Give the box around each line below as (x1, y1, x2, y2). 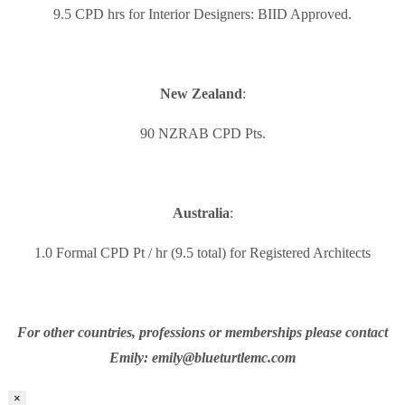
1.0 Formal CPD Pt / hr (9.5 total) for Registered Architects (34, 245, 371, 261)
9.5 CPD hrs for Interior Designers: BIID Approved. (53, 6, 352, 23)
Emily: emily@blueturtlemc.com (109, 350, 296, 366)
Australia (172, 205, 230, 221)
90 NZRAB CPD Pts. (139, 126, 266, 142)
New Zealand (159, 86, 242, 102)
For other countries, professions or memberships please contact (17, 325, 388, 341)
